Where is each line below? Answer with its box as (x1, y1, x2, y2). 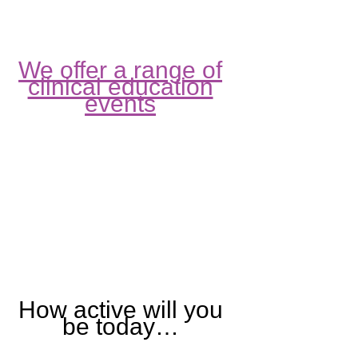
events (85, 90, 157, 117)
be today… (62, 313, 179, 340)
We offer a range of (18, 57, 223, 84)
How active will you (18, 296, 223, 324)
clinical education (27, 74, 213, 101)
